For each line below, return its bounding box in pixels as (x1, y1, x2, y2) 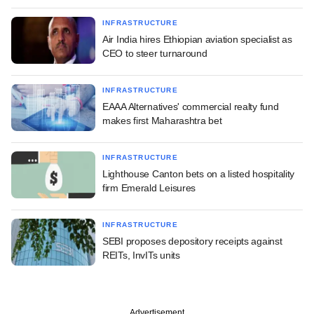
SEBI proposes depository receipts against (102, 235, 282, 247)
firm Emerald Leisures (102, 182, 196, 193)
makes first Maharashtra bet (102, 114, 222, 126)
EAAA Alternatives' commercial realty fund (102, 100, 279, 112)
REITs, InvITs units (102, 249, 180, 261)
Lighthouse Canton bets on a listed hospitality (102, 168, 295, 179)
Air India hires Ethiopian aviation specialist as (102, 33, 292, 45)
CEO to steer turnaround (102, 47, 207, 59)
